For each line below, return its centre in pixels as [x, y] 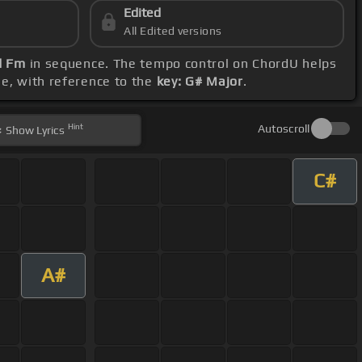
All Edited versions [173, 31]
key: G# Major [200, 82]
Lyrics [50, 130]
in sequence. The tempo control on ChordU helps [181, 64]
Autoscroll [283, 129]
